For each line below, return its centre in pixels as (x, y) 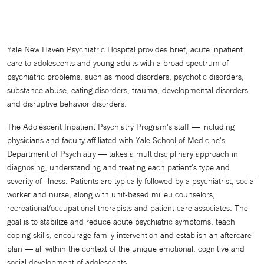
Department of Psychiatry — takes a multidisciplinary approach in (123, 154)
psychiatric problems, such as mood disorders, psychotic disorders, (126, 77)
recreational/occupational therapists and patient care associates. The (128, 208)
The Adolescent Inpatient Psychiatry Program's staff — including (121, 127)
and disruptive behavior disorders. (67, 104)
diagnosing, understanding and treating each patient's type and (118, 168)
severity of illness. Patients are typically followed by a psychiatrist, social (131, 181)
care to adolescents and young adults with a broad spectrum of (118, 63)
